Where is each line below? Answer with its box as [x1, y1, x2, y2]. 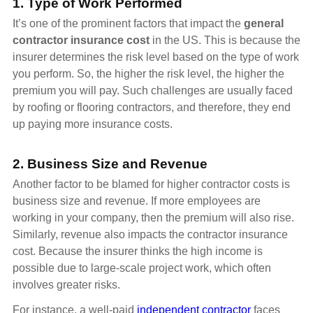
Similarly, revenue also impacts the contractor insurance [13, 228, 288, 240]
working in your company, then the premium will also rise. [13, 211, 294, 224]
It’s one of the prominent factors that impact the [13, 17, 244, 30]
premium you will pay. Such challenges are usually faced [13, 85, 293, 97]
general [244, 17, 284, 30]
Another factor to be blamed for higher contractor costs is [13, 177, 290, 190]
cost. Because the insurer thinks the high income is [13, 245, 263, 257]
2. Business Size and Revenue [13, 156, 208, 171]
